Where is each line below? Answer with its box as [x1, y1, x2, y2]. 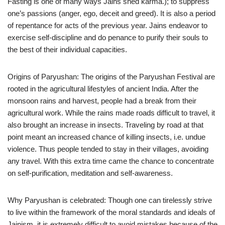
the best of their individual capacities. [8, 45, 127, 54]
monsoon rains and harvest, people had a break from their [8, 96, 196, 105]
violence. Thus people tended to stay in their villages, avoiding [8, 145, 208, 153]
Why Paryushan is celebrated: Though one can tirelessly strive [8, 196, 212, 204]
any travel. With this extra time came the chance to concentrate [8, 157, 214, 165]
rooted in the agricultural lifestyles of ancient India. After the [8, 84, 198, 93]
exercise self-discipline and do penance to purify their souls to [8, 33, 208, 42]
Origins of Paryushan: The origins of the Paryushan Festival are [8, 72, 215, 81]
